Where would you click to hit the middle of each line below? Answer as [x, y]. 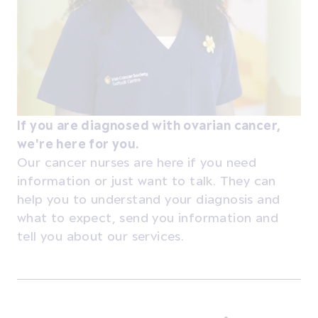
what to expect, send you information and [148, 217]
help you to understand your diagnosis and [149, 198]
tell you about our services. [103, 235]
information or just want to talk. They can [147, 180]
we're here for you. [78, 143]
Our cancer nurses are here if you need [137, 161]
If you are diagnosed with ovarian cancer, [149, 125]
